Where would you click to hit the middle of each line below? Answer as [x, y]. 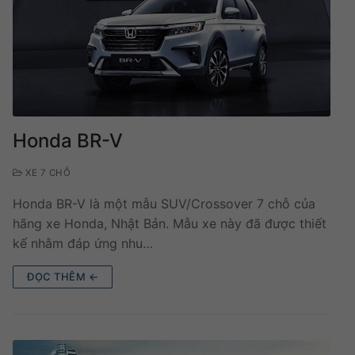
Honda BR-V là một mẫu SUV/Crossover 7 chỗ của [164, 204]
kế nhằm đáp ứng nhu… [83, 244]
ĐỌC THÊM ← [63, 277]
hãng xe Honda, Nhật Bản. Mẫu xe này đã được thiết [170, 224]
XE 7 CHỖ [46, 173]
